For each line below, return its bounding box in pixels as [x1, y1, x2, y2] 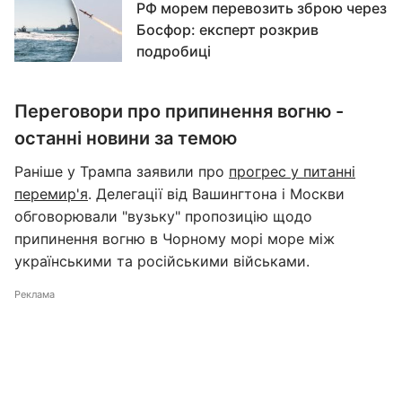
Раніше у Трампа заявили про [14, 162, 229, 180]
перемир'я [14, 185, 88, 203]
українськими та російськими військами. [14, 252, 310, 270]
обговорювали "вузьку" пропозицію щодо [14, 207, 312, 225]
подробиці [136, 42, 211, 60]
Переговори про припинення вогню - [14, 100, 344, 122]
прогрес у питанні [229, 162, 355, 180]
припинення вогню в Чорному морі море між [14, 230, 335, 248]
